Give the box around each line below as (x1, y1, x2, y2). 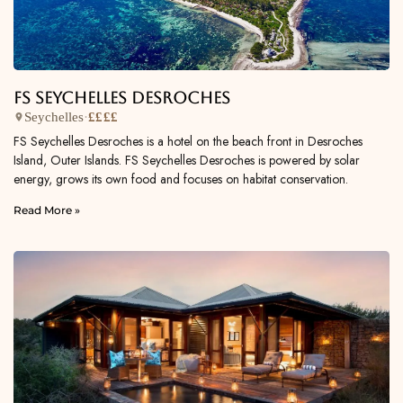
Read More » (13, 202, 80, 217)
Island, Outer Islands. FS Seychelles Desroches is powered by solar (13, 150, 360, 169)
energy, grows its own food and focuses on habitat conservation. (13, 169, 348, 188)
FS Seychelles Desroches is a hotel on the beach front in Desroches (13, 131, 363, 150)
